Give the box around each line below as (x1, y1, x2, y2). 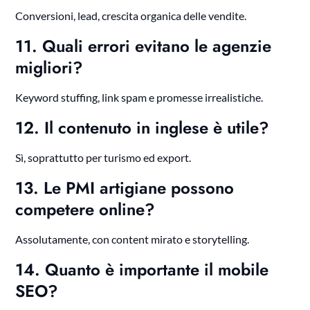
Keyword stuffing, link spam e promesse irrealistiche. (15, 91, 264, 104)
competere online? (15, 197, 156, 222)
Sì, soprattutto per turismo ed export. (15, 151, 192, 165)
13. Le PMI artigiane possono (15, 176, 235, 201)
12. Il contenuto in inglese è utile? (15, 116, 270, 140)
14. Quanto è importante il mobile (15, 257, 269, 282)
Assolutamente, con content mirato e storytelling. (15, 232, 250, 246)
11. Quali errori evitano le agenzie (15, 34, 272, 59)
